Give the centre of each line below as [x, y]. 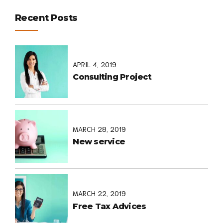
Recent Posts [46, 18]
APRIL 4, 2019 [95, 64]
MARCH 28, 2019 [100, 129]
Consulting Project [112, 77]
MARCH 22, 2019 [100, 193]
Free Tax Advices [110, 206]
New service [99, 142]
